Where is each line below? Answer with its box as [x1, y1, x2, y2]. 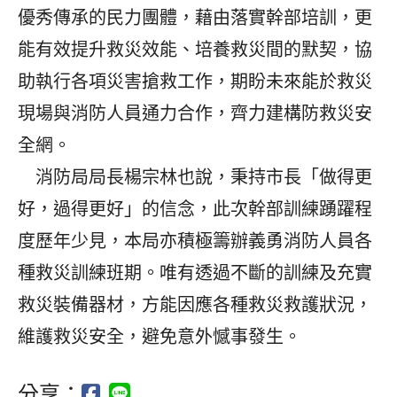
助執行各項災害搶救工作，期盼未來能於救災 [18, 70, 372, 92]
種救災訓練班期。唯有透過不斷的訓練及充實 [18, 261, 372, 284]
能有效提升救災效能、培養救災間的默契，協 [18, 38, 372, 60]
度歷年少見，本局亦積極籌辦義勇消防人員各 [18, 230, 372, 252]
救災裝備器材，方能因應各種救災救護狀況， [18, 293, 372, 315]
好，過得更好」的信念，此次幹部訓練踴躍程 [18, 198, 372, 220]
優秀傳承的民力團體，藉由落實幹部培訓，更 [18, 6, 372, 28]
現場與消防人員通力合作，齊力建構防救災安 [18, 102, 372, 124]
